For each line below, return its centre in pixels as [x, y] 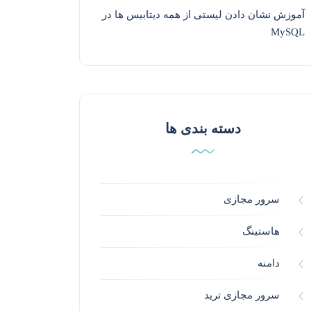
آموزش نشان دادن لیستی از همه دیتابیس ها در [203, 15]
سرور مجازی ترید [242, 295]
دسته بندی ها [203, 129]
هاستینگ [261, 232]
